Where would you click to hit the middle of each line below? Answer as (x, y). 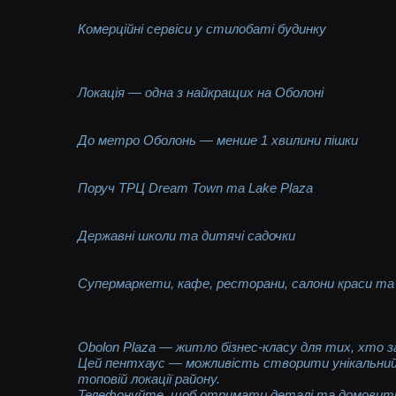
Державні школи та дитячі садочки (187, 235)
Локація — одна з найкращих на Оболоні (201, 92)
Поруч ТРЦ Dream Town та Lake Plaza (196, 187)
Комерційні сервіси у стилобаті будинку (202, 28)
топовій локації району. (149, 378)
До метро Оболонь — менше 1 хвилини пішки (218, 140)
